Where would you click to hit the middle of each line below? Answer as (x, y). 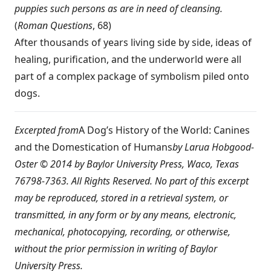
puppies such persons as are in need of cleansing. (119, 8)
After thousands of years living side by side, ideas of (133, 42)
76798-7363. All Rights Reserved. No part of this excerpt (132, 181)
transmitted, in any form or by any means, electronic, (126, 215)
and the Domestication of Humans (93, 147)
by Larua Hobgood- (213, 147)
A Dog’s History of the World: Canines (164, 130)
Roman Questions (55, 25)
